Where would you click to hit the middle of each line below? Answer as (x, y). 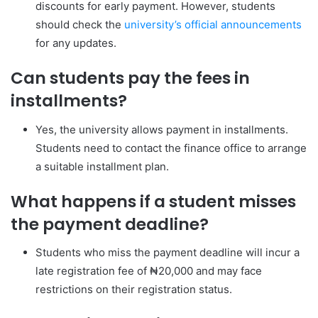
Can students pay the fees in (130, 78)
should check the (80, 24)
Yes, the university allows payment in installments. (162, 129)
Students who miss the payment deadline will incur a (168, 252)
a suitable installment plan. (102, 166)
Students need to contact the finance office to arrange (171, 148)
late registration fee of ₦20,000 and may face (149, 271)
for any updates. (76, 43)
